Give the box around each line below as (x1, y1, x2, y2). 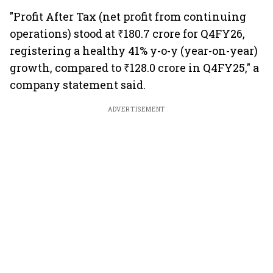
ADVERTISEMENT (107, 105, 166, 113)
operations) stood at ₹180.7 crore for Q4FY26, (10, 26, 245, 41)
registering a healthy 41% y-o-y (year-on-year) (10, 43, 258, 58)
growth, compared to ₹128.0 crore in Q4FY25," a (10, 60, 259, 75)
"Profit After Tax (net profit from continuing (10, 9, 246, 24)
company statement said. (10, 77, 146, 92)
